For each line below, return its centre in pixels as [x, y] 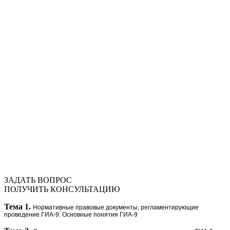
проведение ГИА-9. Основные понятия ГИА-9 [71, 214]
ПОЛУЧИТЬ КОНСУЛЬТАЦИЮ [62, 189]
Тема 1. [17, 206]
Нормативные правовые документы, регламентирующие [116, 207]
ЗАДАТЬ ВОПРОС [38, 180]
